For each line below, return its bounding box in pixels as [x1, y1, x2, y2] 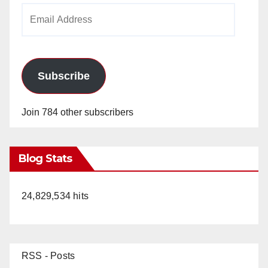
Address [21, 23, 56, 34]
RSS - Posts [22, 250, 75, 261]
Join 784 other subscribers [22, 106, 133, 117]
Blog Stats [19, 151, 72, 165]
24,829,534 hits [22, 190, 89, 201]
